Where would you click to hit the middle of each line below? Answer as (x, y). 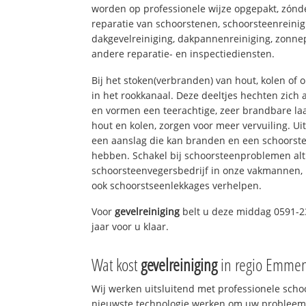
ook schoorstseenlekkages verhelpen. (177, 185)
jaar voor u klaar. (130, 227)
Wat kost (116, 265)
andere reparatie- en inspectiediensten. (183, 53)
